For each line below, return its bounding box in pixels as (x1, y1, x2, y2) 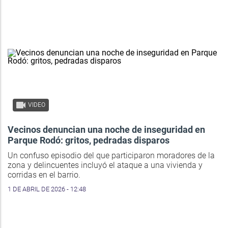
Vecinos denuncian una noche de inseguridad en (8, 124, 205, 135)
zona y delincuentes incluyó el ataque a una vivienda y (8, 160, 203, 170)
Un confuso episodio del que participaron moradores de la (8, 150, 215, 160)
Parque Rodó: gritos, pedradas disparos (8, 134, 169, 146)
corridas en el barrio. (8, 169, 80, 180)
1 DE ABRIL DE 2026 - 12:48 (8, 185, 86, 193)
